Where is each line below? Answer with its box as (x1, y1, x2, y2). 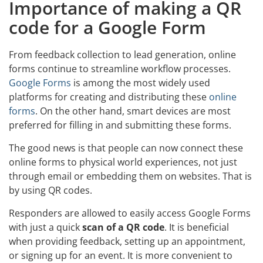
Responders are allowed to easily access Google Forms (9, 207, 251, 220)
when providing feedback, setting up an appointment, (9, 235, 245, 248)
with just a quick (9, 221, 82, 234)
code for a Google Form (9, 15, 206, 39)
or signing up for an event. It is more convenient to (9, 249, 232, 262)
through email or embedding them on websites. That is (9, 170, 252, 183)
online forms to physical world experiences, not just (9, 156, 237, 168)
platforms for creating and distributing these (9, 90, 209, 103)
